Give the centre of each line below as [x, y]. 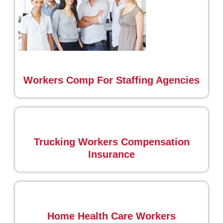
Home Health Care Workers [111, 216]
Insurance [111, 154]
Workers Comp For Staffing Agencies [111, 80]
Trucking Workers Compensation [111, 142]
